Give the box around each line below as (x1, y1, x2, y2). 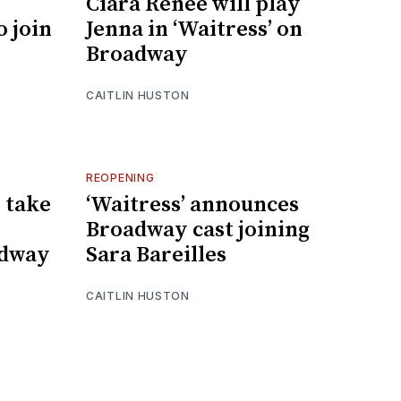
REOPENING (86, 170, 155, 184)
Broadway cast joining (86, 216, 310, 243)
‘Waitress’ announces (86, 191, 299, 218)
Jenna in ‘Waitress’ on (86, 15, 303, 43)
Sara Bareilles (86, 241, 226, 269)
